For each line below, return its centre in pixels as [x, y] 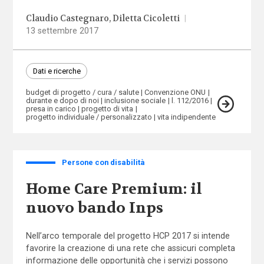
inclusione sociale [135, 100]
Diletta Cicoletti [146, 18]
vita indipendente [187, 117]
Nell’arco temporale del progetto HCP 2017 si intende [128, 236]
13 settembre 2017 [62, 30]
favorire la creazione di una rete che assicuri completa [130, 248]
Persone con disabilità [103, 163]
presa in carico [51, 108]
